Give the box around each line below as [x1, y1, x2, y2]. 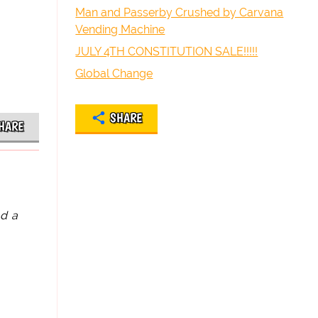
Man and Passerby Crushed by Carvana [75, 6, 284, 19]
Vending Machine [75, 23, 165, 36]
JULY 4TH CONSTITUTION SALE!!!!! [75, 45, 258, 58]
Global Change [75, 67, 153, 80]
